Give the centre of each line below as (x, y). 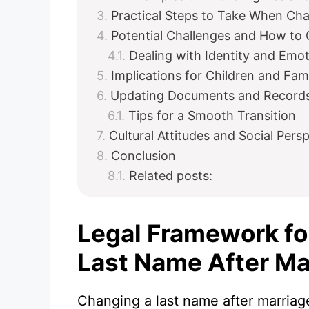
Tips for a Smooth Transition (212, 116)
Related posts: (171, 176)
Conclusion (143, 156)
